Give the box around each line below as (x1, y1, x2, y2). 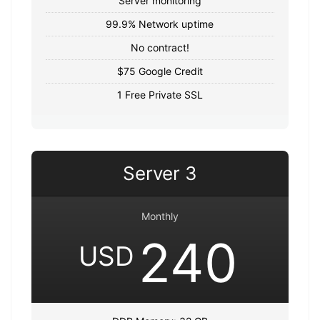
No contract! (130, 41, 189, 54)
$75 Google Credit (116, 64, 203, 77)
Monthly (141, 209, 179, 222)
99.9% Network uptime (106, 17, 214, 30)
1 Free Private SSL (116, 88, 203, 101)
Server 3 (122, 161, 197, 184)
